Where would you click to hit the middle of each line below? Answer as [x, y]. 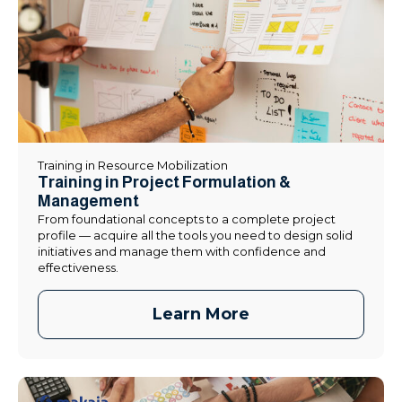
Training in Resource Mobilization [133, 165]
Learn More [201, 314]
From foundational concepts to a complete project [187, 218]
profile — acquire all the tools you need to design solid [195, 235]
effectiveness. [78, 267]
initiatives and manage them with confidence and [182, 251]
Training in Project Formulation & [164, 182]
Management [88, 201]
